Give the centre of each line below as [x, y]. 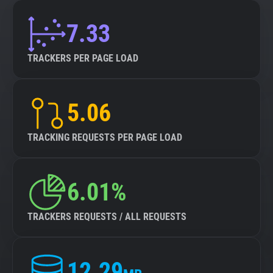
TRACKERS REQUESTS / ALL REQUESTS [107, 217]
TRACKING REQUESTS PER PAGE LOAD [105, 137]
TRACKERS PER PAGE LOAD [83, 58]
